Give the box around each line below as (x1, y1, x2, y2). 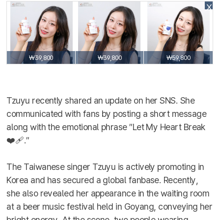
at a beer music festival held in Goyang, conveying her (6, 201, 213, 212)
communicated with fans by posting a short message (6, 109, 206, 119)
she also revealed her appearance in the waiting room (6, 188, 210, 198)
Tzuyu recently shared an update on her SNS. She (6, 95, 195, 106)
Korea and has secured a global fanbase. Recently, (6, 175, 198, 185)
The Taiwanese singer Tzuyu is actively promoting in (6, 162, 204, 172)
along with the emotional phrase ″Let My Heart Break (6, 122, 205, 132)
